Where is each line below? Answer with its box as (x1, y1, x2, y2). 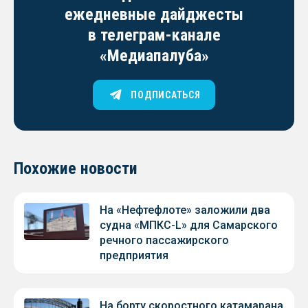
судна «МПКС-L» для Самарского (100, 219, 278, 232)
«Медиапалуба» (99, 46, 209, 66)
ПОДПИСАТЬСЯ (131, 89, 201, 101)
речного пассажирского (100, 234, 229, 247)
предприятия (100, 249, 168, 263)
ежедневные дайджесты (65, 5, 243, 25)
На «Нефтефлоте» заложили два (100, 203, 270, 217)
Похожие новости (14, 159, 137, 179)
